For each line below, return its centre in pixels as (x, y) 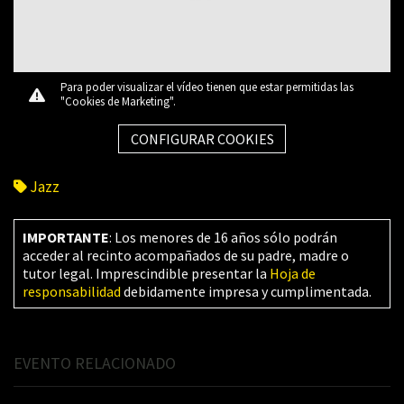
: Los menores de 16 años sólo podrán (223, 237)
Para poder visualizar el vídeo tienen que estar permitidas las (207, 87)
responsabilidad (71, 291)
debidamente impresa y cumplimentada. (246, 291)
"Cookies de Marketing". (118, 101)
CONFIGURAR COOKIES (202, 139)
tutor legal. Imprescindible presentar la (146, 273)
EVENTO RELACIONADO (95, 363)
